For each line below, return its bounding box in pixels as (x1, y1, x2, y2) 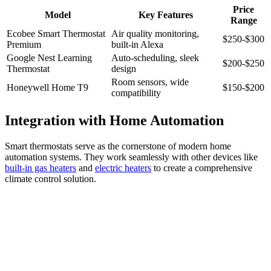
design (111, 64, 136, 74)
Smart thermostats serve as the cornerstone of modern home (5, 140, 231, 151)
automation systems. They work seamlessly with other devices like (5, 151, 258, 162)
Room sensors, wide (111, 77, 189, 88)
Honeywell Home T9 (7, 82, 88, 93)
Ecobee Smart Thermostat (7, 28, 105, 39)
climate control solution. (5, 173, 96, 184)
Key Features (139, 10, 193, 21)
